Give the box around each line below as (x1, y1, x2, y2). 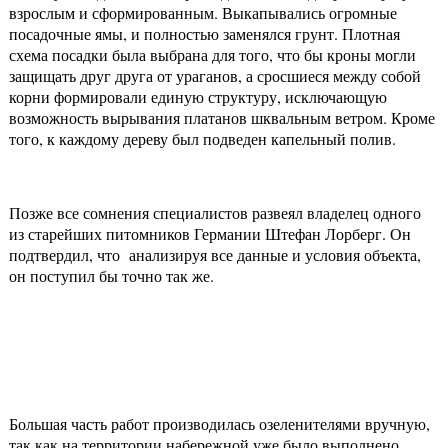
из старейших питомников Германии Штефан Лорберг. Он (9, 223, 411, 245)
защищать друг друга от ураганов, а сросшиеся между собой (9, 65, 421, 87)
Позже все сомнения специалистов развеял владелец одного (9, 202, 421, 224)
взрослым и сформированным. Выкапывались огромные (9, 2, 397, 24)
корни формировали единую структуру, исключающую (9, 86, 387, 108)
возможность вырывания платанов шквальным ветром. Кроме (9, 107, 435, 129)
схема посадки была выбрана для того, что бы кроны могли (9, 44, 416, 66)
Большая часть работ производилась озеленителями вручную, (9, 413, 430, 435)
